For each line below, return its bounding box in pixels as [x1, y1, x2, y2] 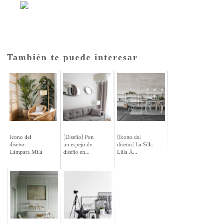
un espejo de [63, 140, 93, 148]
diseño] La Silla [117, 140, 153, 148]
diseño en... [63, 148, 90, 156]
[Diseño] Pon [63, 133, 94, 141]
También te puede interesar [7, 52, 138, 63]
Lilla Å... [117, 148, 138, 156]
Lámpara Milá [9, 148, 43, 156]
